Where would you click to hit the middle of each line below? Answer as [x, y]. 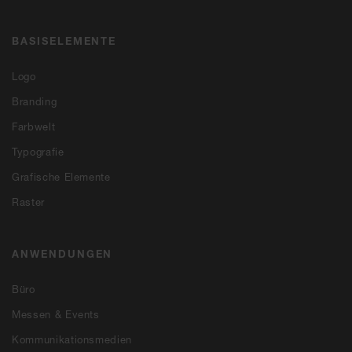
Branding [35, 101]
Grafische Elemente [61, 176]
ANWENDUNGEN [62, 253]
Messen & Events [56, 314]
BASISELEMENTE [64, 40]
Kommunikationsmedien [72, 339]
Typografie [38, 151]
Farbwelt [34, 126]
